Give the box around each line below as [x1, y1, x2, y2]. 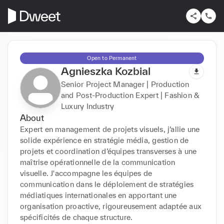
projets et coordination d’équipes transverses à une [20, 146, 197, 155]
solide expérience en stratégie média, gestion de [20, 135, 189, 144]
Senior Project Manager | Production [61, 79, 189, 88]
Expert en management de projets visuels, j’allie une [20, 124, 200, 133]
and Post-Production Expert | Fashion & [61, 90, 200, 99]
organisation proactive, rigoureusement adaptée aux [20, 201, 201, 210]
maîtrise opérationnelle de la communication [20, 157, 175, 166]
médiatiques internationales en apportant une [20, 190, 177, 199]
